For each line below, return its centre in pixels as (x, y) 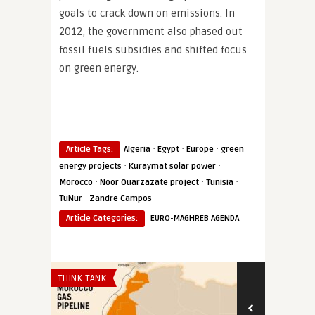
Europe (200, 149)
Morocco (76, 182)
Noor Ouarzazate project (149, 182)
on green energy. (99, 68)
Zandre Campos (121, 199)
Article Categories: (102, 218)
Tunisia (220, 182)
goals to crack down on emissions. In (147, 13)
